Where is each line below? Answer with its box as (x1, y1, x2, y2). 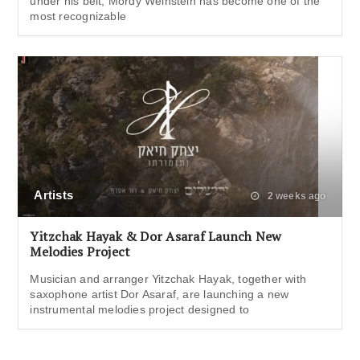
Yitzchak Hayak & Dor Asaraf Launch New (30, 227, 282, 245)
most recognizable (30, 9, 126, 22)
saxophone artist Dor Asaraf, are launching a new (30, 287, 289, 301)
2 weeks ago (264, 190, 326, 202)
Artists (34, 187, 73, 202)
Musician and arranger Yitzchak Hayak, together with (30, 272, 307, 285)
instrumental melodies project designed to (30, 302, 250, 316)
